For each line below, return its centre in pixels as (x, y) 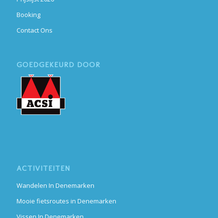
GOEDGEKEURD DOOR (58, 64)
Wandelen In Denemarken (55, 186)
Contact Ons (34, 30)
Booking (28, 14)
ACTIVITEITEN (43, 169)
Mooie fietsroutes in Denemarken (66, 201)
